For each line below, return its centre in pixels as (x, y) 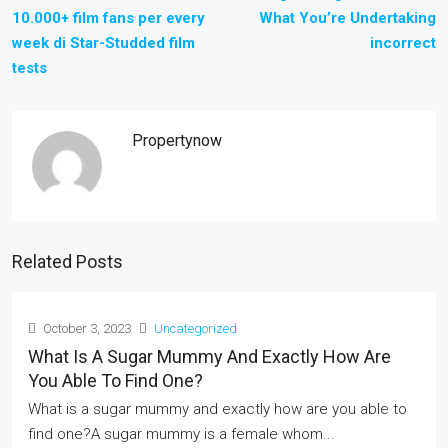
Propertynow (177, 140)
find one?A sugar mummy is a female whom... (181, 434)
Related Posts (67, 261)
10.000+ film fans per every (108, 18)
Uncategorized (195, 328)
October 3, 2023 (85, 328)
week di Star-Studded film (103, 43)
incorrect (403, 43)
